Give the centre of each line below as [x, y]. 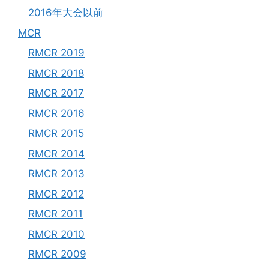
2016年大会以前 [66, 13]
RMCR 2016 [56, 113]
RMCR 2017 [56, 93]
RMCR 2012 [56, 194]
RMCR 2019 [56, 53]
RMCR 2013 [56, 174]
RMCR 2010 [56, 234]
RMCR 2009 [57, 254]
